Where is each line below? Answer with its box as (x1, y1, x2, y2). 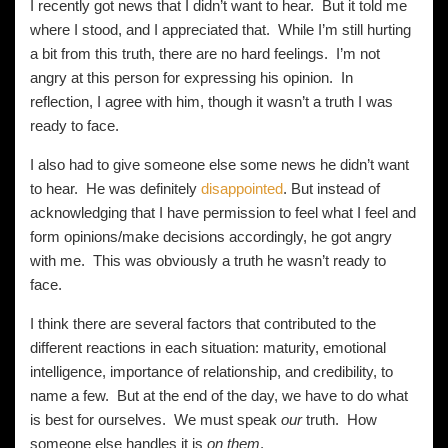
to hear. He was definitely (30, 180, 201, 197)
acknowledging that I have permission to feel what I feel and (30, 204, 416, 221)
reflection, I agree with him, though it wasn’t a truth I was (30, 93, 393, 110)
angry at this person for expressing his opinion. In (30, 69, 353, 86)
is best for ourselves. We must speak (30, 411, 281, 428)
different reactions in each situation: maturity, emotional (30, 339, 386, 356)
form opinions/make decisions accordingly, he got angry (30, 228, 392, 245)
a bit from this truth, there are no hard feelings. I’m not (30, 45, 380, 62)
